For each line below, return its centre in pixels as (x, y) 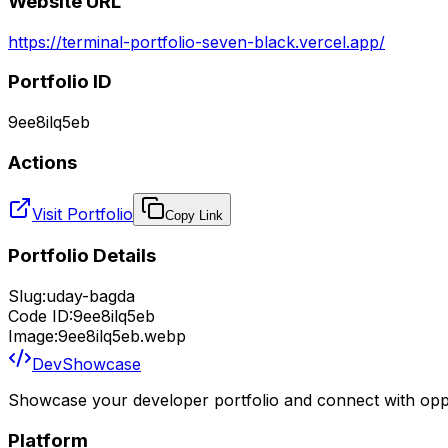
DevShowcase (86, 364)
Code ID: (40, 316)
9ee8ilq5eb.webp (122, 336)
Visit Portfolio (82, 213)
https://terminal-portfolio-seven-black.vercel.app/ (196, 41)
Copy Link (194, 215)
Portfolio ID (60, 82)
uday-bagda (90, 296)
